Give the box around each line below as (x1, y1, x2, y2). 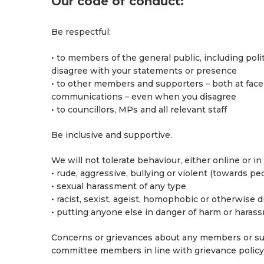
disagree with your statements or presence (51, 65, 237, 76)
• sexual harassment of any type (51, 181, 186, 192)
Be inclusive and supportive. (51, 130, 172, 140)
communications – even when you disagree (51, 91, 236, 102)
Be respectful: (51, 27, 111, 37)
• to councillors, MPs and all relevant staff (51, 104, 227, 115)
